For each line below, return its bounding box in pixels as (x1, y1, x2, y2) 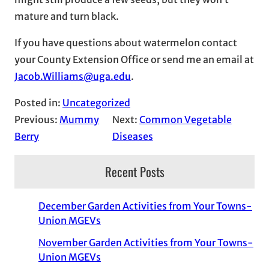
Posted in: (14, 96, 62, 109)
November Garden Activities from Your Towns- (38, 236, 253, 249)
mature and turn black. (14, 10, 119, 22)
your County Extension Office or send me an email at (14, 53, 254, 65)
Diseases (112, 130, 153, 142)
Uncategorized (62, 96, 130, 109)
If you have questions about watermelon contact (14, 36, 237, 49)
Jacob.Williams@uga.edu (14, 70, 131, 82)
